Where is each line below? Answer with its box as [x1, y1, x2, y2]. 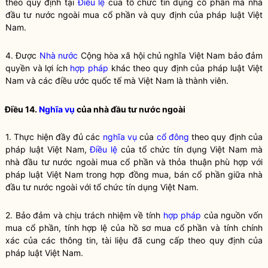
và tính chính [207, 223, 263, 233]
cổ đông [156, 132, 189, 142]
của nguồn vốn [201, 210, 263, 220]
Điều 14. [5, 104, 39, 114]
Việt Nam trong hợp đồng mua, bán [43, 169, 193, 179]
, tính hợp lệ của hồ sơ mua [58, 223, 175, 233]
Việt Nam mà [206, 144, 263, 154]
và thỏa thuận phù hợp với [153, 157, 263, 167]
